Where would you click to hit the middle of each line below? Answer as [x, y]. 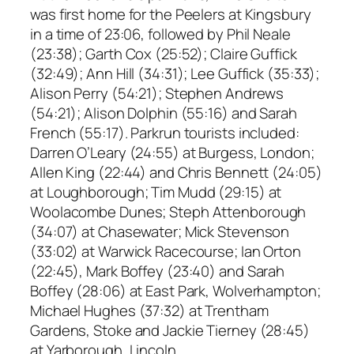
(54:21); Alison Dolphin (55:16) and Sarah [164, 113]
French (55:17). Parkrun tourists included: [165, 133]
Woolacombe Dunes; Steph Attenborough [168, 212]
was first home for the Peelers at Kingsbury [171, 15]
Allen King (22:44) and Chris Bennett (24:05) [176, 173]
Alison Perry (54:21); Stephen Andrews [157, 94]
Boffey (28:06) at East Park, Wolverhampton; [175, 291]
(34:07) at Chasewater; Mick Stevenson [160, 232]
